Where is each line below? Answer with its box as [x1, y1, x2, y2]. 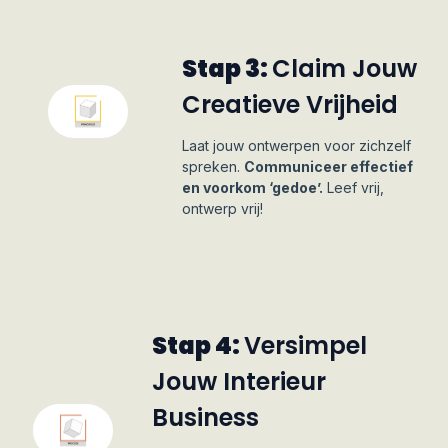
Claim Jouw [271, 52, 417, 85]
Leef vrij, [322, 179, 384, 196]
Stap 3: [181, 52, 272, 85]
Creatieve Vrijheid [181, 88, 398, 121]
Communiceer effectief [243, 158, 413, 175]
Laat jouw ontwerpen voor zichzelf [181, 137, 411, 154]
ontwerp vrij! [181, 200, 263, 217]
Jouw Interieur [151, 365, 326, 398]
